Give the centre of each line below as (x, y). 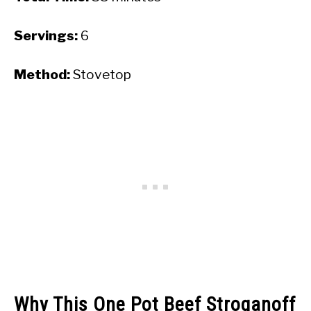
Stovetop (101, 74)
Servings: (46, 35)
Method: (42, 74)
